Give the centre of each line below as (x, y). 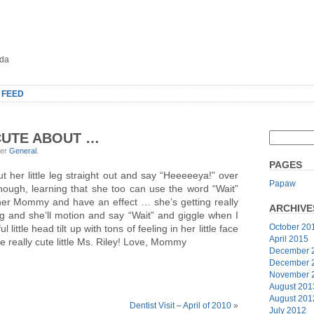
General (23, 151)
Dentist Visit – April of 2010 (180, 306)
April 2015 (289, 239)
